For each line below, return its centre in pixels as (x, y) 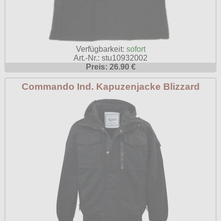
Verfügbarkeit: (101, 49)
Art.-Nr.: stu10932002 (110, 58)
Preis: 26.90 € (110, 67)
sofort (136, 49)
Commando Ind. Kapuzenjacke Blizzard (110, 87)
